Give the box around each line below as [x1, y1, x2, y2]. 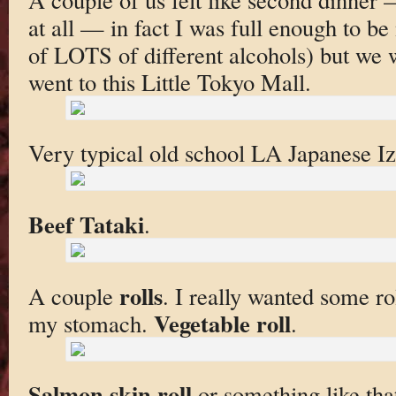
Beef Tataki [27, 206, 144, 241]
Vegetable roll [153, 305, 291, 340]
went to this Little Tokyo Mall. [27, 65, 311, 97]
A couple [27, 279, 119, 311]
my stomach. [27, 307, 154, 339]
